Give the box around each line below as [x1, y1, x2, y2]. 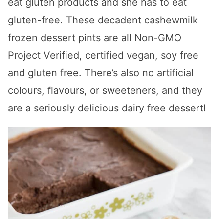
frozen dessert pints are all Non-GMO [8, 31, 181, 44]
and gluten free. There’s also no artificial [8, 66, 194, 79]
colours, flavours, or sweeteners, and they [8, 84, 202, 96]
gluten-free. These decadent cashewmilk [8, 14, 198, 26]
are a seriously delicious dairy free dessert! [8, 102, 206, 114]
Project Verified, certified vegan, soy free [8, 49, 198, 61]
